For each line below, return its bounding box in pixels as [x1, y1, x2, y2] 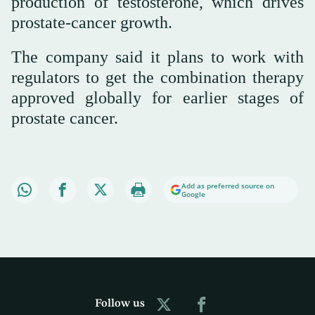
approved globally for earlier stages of [11, 88, 304, 107]
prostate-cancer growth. [11, 13, 172, 32]
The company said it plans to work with [11, 47, 304, 66]
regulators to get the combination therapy [11, 67, 304, 86]
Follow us [94, 298, 145, 310]
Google [181, 188, 205, 199]
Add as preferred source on [181, 180, 274, 191]
